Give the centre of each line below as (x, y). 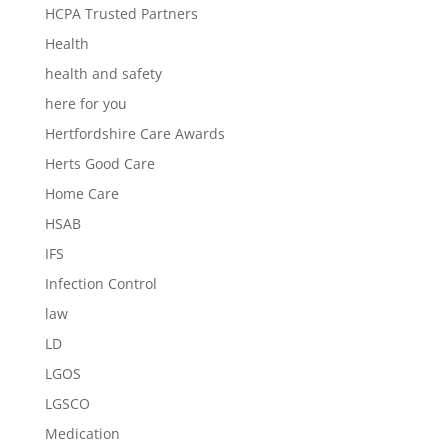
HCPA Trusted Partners (121, 13)
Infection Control (100, 283)
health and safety (103, 73)
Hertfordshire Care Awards (134, 133)
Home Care (81, 193)
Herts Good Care (99, 163)
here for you (85, 103)
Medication (82, 433)
